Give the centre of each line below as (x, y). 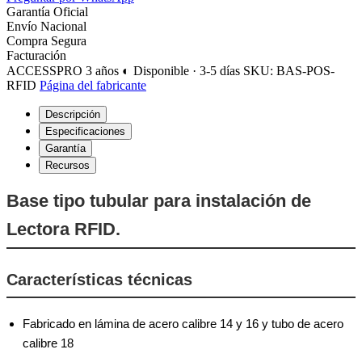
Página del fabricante (93, 85)
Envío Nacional (46, 26)
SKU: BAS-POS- (289, 70)
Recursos (67, 165)
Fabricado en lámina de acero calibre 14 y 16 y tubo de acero (183, 323)
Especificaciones (85, 131)
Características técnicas (99, 279)
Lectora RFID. (63, 229)
